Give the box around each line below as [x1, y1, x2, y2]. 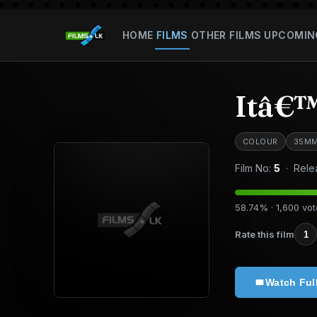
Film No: [235, 162, 274, 174]
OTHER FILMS [190, 28, 262, 41]
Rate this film [235, 228, 294, 240]
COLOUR [243, 137, 278, 146]
